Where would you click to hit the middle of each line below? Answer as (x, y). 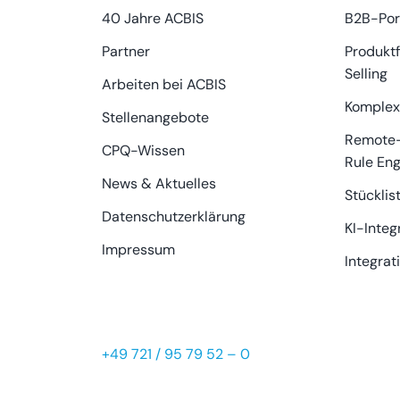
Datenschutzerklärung (174, 216)
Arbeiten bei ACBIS (164, 84)
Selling (366, 73)
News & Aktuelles (159, 183)
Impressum (139, 249)
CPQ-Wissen (144, 150)
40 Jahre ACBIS (153, 18)
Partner (126, 51)
